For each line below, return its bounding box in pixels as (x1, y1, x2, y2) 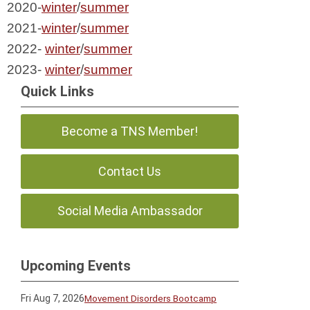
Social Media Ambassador (57, 203, 203, 219)
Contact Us (98, 163, 161, 179)
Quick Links (21, 83, 94, 100)
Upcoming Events (21, 257, 131, 274)
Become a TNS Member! (62, 124, 198, 138)
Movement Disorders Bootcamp (84, 293, 217, 304)
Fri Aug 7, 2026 (21, 292, 84, 304)
